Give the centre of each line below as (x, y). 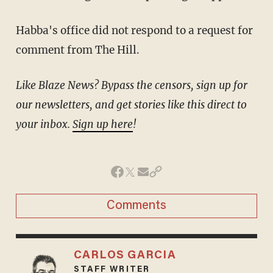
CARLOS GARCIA (125, 256)
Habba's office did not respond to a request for (20, 31)
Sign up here (102, 125)
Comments (136, 206)
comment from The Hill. (77, 50)
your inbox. (44, 125)
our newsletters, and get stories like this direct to (131, 105)
